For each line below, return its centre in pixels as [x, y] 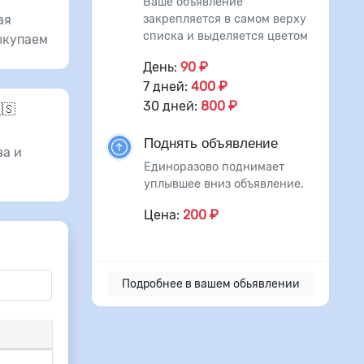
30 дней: [172, 106]
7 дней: [167, 87]
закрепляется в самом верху [225, 19]
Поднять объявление [211, 143]
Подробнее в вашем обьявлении [210, 284]
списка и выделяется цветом [225, 36]
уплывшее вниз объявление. [224, 184]
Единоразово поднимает [214, 167]
